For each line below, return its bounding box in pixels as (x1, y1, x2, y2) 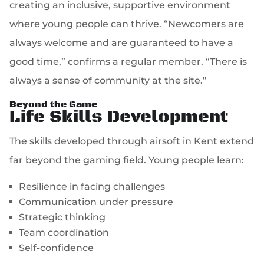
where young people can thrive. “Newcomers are (9, 18, 245, 30)
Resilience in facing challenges (19, 181, 166, 193)
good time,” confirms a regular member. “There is (9, 56, 247, 68)
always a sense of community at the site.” (9, 75, 207, 87)
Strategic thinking (19, 212, 106, 223)
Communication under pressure (19, 196, 174, 208)
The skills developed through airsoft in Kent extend (9, 136, 255, 147)
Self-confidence (19, 242, 94, 254)
